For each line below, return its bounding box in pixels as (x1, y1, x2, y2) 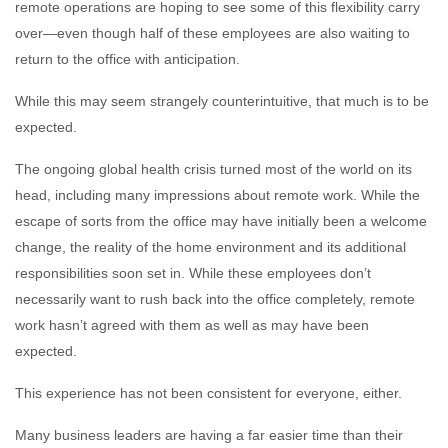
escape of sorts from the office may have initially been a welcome (15, 212, 427, 229)
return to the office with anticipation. (15, 50, 240, 67)
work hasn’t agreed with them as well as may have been (15, 316, 369, 333)
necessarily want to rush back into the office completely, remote (15, 290, 415, 307)
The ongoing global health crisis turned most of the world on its (15, 160, 412, 177)
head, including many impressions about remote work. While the (15, 186, 420, 203)
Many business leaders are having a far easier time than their (15, 426, 403, 443)
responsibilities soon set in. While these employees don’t (15, 264, 371, 281)
